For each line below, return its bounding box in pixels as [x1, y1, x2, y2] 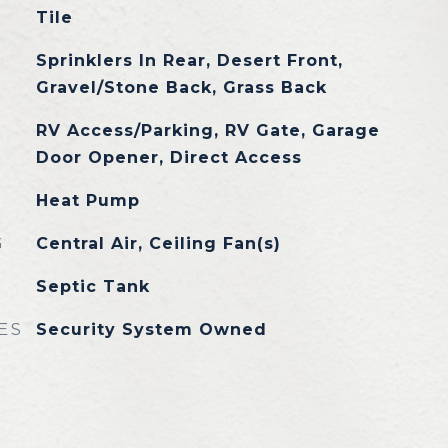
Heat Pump [35, 191, 140, 210]
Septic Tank [35, 277, 150, 296]
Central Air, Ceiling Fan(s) [35, 234, 281, 253]
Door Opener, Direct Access [35, 148, 302, 167]
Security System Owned [35, 320, 267, 339]
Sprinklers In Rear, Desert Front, [35, 51, 343, 70]
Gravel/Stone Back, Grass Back [35, 78, 327, 97]
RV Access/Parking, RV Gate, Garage [35, 121, 380, 140]
